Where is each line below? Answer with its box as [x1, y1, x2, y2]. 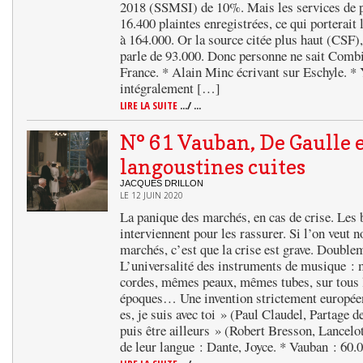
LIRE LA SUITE [120, 98, 180, 113]
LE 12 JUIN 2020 [120, 190, 183, 201]
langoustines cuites [120, 155, 305, 179]
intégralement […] [120, 79, 220, 97]
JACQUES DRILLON [120, 178, 203, 188]
